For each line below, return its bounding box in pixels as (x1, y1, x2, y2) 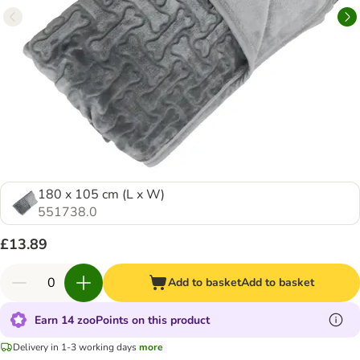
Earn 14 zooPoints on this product (35, 312, 210, 328)
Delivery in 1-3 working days (13, 340, 137, 354)
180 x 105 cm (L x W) (38, 186, 165, 203)
